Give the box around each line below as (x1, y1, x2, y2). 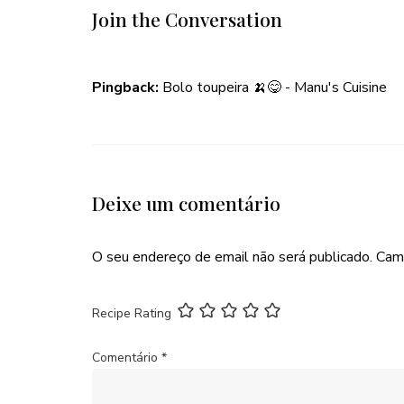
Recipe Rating (92, 304, 171, 322)
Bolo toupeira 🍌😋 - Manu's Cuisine (162, 78, 387, 97)
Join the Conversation (92, 6, 282, 32)
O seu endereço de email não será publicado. (92, 247, 372, 267)
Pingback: (92, 78, 162, 97)
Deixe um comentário (92, 190, 280, 216)
